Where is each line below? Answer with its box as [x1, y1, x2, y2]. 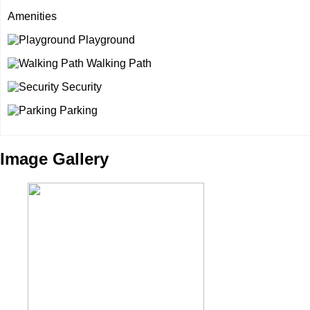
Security [59, 81, 102, 93]
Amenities [8, 10, 57, 23]
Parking [57, 104, 98, 117]
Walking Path [84, 57, 152, 70]
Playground [75, 34, 135, 46]
